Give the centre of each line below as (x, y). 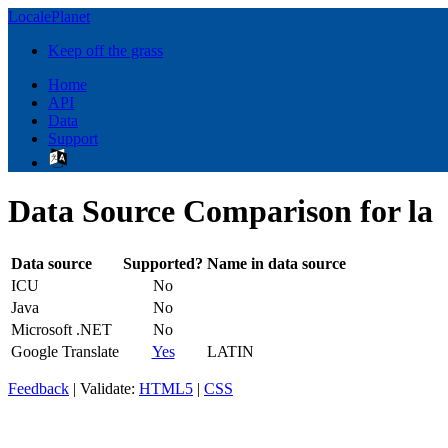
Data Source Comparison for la (220, 211)
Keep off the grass (105, 50)
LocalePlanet (49, 16)
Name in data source (276, 263)
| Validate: (104, 388)
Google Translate (65, 351)
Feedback (38, 388)
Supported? (163, 263)
